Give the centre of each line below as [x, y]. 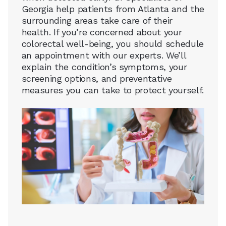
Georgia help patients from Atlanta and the [113, 9]
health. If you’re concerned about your [102, 32]
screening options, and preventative [97, 79]
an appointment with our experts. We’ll [104, 55]
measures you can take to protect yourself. [113, 90]
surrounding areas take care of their [97, 21]
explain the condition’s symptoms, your [104, 67]
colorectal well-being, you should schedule [113, 44]
